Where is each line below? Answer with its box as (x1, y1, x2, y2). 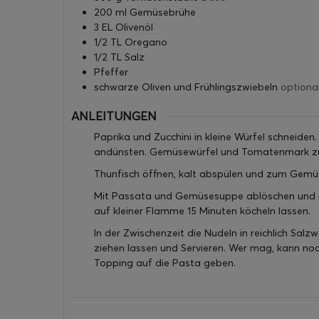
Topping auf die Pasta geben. (94, 256, 236, 270)
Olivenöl (115, 20, 153, 33)
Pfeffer (94, 65, 128, 78)
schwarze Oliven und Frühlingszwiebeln (94, 80, 278, 93)
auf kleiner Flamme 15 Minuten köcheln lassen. (94, 204, 310, 218)
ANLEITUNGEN (71, 108, 157, 123)
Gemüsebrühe (130, 5, 196, 19)
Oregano (125, 35, 167, 48)
